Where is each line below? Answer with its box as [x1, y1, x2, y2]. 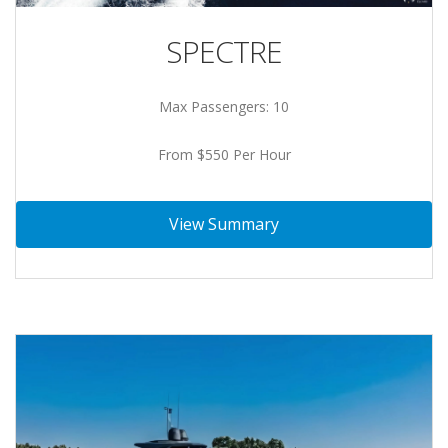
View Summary [169, 212, 279, 235]
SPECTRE [166, 30, 282, 72]
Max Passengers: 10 [159, 96, 289, 116]
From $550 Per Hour [157, 144, 291, 164]
